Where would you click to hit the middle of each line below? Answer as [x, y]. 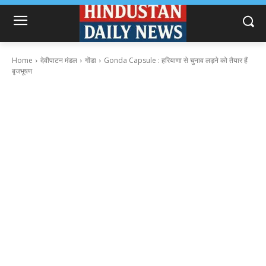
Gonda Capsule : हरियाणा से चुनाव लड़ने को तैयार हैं [176, 61]
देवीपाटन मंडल [59, 61]
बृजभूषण [22, 71]
